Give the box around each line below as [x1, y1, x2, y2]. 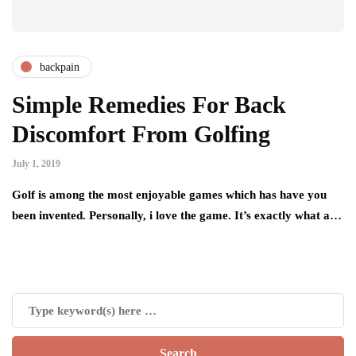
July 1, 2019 [12, 158, 60, 170]
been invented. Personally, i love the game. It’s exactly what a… [12, 209, 342, 222]
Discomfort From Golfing [12, 121, 270, 148]
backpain [40, 60, 79, 73]
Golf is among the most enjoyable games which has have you [12, 188, 327, 202]
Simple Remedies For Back [12, 91, 286, 118]
